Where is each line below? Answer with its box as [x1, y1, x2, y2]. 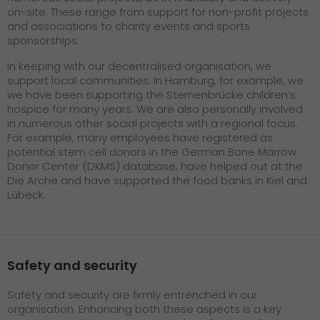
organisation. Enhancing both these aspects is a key [7, 301, 281, 317]
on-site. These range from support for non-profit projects [7, 4, 309, 20]
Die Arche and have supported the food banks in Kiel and [7, 173, 307, 189]
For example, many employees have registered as [7, 130, 273, 146]
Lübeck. [7, 187, 46, 203]
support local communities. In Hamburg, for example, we [7, 73, 304, 89]
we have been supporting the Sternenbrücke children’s [7, 87, 296, 103]
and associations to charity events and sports [7, 19, 250, 34]
